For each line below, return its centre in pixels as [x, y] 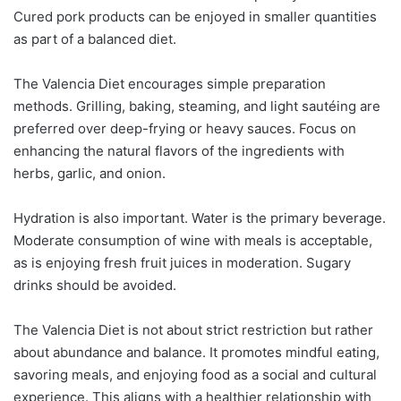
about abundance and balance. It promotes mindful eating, [196, 352]
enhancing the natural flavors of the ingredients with [179, 150]
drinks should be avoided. [95, 285]
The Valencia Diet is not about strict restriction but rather [193, 329]
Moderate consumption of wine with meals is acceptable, [193, 240]
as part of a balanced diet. [95, 38]
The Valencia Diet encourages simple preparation [170, 83]
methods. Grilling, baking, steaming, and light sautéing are [197, 106]
